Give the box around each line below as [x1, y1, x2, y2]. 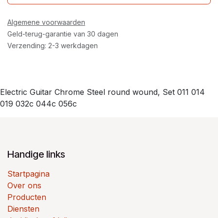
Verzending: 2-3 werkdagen [7, 41, 98, 50]
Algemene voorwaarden [7, 18, 85, 26]
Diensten [7, 203, 39, 214]
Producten [7, 192, 46, 202]
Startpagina [7, 168, 50, 179]
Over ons [7, 180, 41, 190]
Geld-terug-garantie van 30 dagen [7, 29, 118, 38]
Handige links [7, 148, 65, 160]
